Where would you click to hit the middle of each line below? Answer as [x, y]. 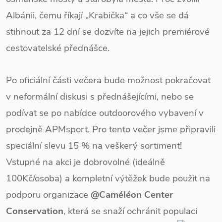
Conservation [35, 211]
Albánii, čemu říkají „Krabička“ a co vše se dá [97, 15]
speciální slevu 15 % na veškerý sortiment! [94, 146]
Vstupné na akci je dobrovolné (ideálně [85, 162]
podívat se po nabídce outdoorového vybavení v [105, 113]
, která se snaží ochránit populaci [130, 211]
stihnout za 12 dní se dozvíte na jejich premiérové [108, 32]
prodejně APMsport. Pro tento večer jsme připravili [111, 129]
